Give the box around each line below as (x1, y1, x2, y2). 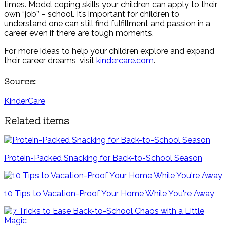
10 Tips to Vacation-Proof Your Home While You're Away (4, 188, 214, 199)
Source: (4, 76, 36, 86)
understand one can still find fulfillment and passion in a (4, 19, 210, 29)
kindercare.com (96, 56, 154, 66)
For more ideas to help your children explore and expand (4, 46, 214, 56)
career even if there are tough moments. (4, 28, 154, 39)
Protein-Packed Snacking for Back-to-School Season (4, 153, 202, 163)
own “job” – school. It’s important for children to (4, 9, 179, 19)
